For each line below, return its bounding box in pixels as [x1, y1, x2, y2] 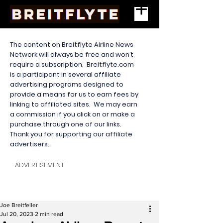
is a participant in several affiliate [10, 70, 121, 79]
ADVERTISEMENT [15, 160, 64, 170]
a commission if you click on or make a [10, 110, 135, 119]
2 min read [35, 211, 63, 218]
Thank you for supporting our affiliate [10, 129, 132, 139]
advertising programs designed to [10, 80, 123, 89]
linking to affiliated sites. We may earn [10, 100, 137, 109]
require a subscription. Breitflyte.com [10, 60, 134, 69]
